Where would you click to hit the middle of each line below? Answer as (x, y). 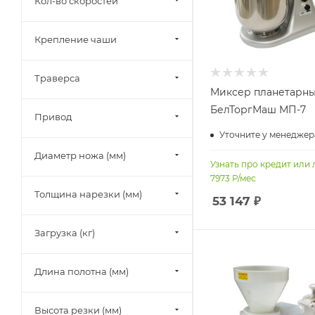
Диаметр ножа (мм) (80, 155)
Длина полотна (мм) (82, 271)
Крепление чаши (76, 39)
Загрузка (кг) (65, 233)
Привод (53, 117)
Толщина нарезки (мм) (88, 194)
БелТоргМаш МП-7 (258, 109)
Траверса (57, 78)
